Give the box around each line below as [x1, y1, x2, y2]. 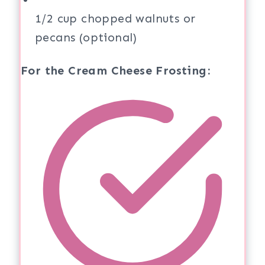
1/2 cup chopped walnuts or [35, 11, 196, 25]
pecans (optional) [35, 30, 137, 44]
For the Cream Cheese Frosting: [21, 63, 210, 77]
